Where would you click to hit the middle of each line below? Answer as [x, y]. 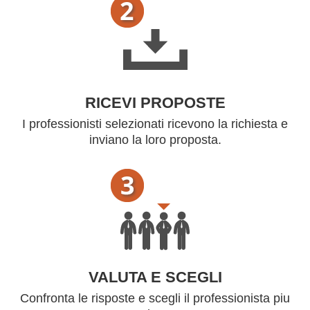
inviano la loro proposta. [155, 140]
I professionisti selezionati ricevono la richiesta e [155, 124]
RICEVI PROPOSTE [155, 103]
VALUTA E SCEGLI [155, 277]
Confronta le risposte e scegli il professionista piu [155, 298]
